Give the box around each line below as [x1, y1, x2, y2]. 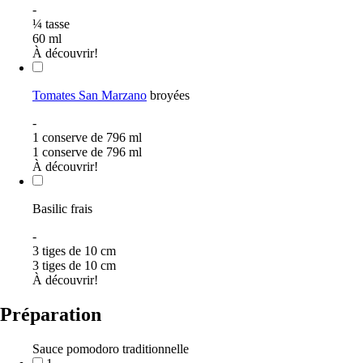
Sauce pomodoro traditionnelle [32, 341, 189, 356]
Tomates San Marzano [32, 88, 147, 103]
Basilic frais [32, 202, 92, 216]
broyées [147, 88, 190, 103]
